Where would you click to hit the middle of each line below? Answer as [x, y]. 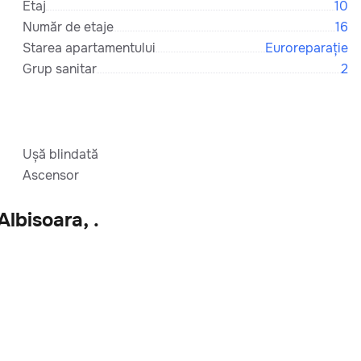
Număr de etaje [68, 27]
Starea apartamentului [89, 48]
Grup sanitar [60, 68]
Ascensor [51, 175]
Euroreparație [307, 48]
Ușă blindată [60, 154]
